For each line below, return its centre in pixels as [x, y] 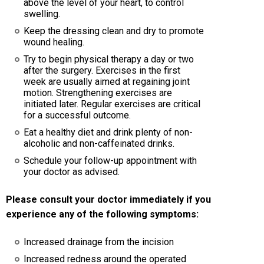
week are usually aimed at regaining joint [107, 82]
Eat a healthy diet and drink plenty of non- [108, 133]
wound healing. [54, 42]
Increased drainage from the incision [99, 242]
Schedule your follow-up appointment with [110, 161]
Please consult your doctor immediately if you [108, 200]
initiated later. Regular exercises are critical [112, 104]
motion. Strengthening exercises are [98, 93]
